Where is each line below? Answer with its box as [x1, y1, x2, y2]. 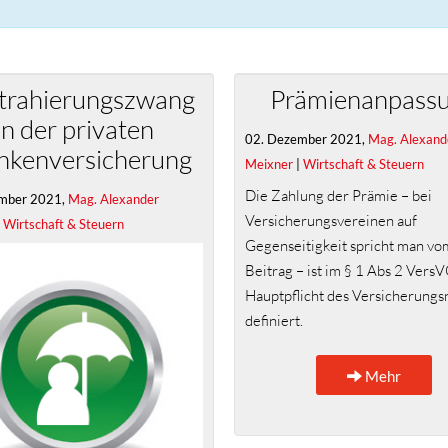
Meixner [245, 155, 293, 172]
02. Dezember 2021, [245, 130, 368, 147]
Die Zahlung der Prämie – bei [245, 186, 432, 206]
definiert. [245, 311, 303, 331]
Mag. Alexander [68, 190, 159, 207]
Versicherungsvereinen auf [245, 211, 417, 231]
